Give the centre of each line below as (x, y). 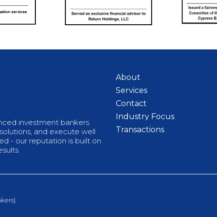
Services (132, 90)
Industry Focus (145, 116)
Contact (131, 103)
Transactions (140, 129)
